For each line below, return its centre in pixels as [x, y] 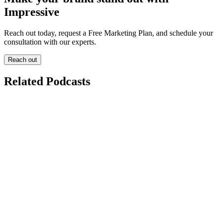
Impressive [32, 12]
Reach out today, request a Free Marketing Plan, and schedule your [109, 33]
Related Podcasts [47, 82]
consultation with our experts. [50, 42]
